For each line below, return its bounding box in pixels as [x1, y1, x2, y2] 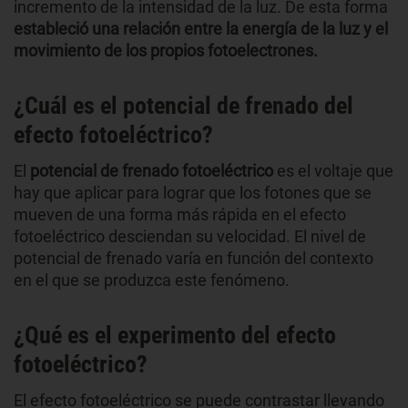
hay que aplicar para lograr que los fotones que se [14, 182, 372, 202]
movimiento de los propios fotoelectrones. [14, 40, 318, 60]
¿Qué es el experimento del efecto [14, 321, 336, 349]
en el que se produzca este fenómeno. [14, 270, 290, 290]
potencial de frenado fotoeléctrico [30, 160, 277, 180]
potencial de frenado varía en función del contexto [14, 248, 373, 268]
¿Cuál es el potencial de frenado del [14, 91, 353, 119]
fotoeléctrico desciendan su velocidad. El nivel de [14, 226, 366, 246]
